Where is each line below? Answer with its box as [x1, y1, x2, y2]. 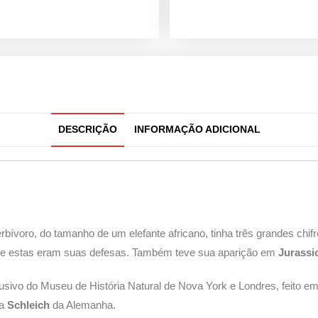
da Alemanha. [50, 299, 116, 312]
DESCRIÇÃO [57, 124, 117, 136]
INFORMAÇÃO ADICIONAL [133, 124, 261, 136]
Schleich [7, 299, 50, 312]
